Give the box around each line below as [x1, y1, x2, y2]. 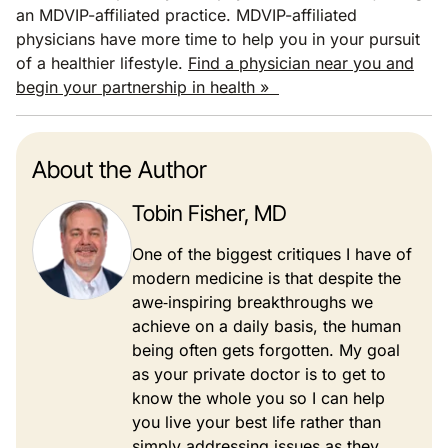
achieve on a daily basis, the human [132, 315, 401, 336]
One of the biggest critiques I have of [132, 243, 412, 264]
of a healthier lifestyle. [16, 52, 188, 73]
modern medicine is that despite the [132, 267, 401, 288]
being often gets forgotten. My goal [132, 339, 400, 360]
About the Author [32, 154, 207, 184]
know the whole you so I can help [132, 387, 385, 408]
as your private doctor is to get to [132, 363, 386, 384]
